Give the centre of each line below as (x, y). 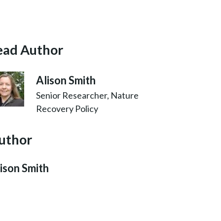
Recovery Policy (67, 108)
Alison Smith (66, 80)
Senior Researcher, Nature (87, 95)
